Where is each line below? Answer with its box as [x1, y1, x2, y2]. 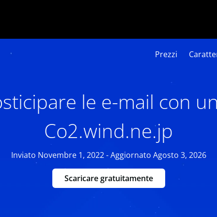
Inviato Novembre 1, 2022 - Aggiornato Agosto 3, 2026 [11, 150, 206, 160]
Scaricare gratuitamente [64, 173, 153, 184]
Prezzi [155, 49, 177, 60]
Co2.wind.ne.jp [44, 117, 173, 144]
